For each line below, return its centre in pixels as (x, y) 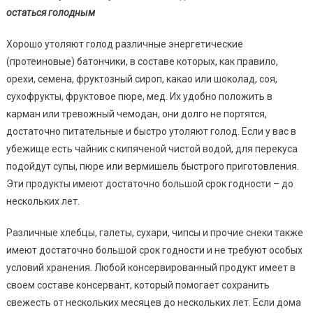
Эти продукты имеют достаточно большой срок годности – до (150, 183)
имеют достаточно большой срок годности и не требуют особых (154, 250)
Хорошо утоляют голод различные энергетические (124, 44)
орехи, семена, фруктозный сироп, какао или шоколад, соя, (141, 79)
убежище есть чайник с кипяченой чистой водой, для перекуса (152, 148)
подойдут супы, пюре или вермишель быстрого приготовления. (152, 166)
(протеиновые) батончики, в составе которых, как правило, (142, 61)
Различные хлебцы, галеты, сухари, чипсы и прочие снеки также (154, 232)
